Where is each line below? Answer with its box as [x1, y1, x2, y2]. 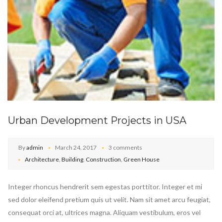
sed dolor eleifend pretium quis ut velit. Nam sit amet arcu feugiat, [8, 195, 211, 204]
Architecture [25, 156, 59, 164]
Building [61, 156, 83, 164]
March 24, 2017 [55, 144, 97, 152]
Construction [86, 156, 121, 164]
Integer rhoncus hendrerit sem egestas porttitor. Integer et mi [8, 182, 202, 191]
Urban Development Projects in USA [8, 114, 186, 127]
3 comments [109, 144, 142, 152]
